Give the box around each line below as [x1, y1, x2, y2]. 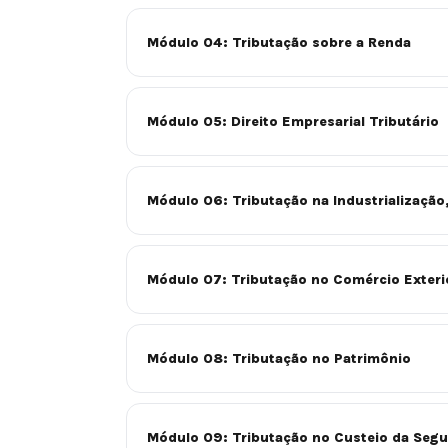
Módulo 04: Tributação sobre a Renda [147, 33, 411, 51]
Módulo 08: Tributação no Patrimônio [147, 349, 411, 367]
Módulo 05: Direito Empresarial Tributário [147, 112, 439, 130]
